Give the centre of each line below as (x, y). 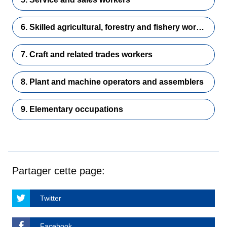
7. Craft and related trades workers (87, 54)
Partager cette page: (59, 171)
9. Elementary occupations (72, 109)
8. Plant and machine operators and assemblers (112, 82)
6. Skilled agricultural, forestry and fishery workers (200, 27)
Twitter (51, 198)
